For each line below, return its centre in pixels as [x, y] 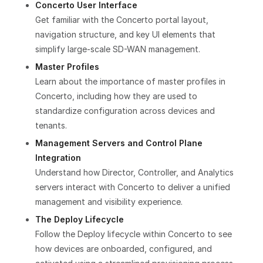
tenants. [51, 125]
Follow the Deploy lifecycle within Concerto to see [134, 234]
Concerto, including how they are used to [116, 96]
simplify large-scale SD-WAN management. [118, 49]
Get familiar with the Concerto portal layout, [122, 19]
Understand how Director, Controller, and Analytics [134, 172]
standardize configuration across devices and [125, 110]
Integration [58, 157]
